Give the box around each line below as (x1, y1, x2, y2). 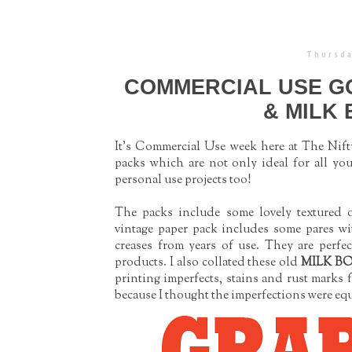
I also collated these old (169, 254, 302, 272)
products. (115, 254, 167, 272)
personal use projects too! (115, 171, 251, 189)
